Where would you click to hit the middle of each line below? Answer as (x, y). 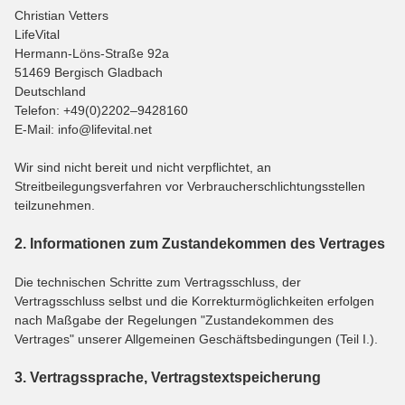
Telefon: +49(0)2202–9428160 (101, 110)
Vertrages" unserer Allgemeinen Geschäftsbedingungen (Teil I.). (196, 339)
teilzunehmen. (55, 205)
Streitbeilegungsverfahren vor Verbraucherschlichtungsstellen (190, 186)
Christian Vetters (61, 15)
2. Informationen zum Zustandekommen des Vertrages (200, 243)
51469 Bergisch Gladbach (89, 72)
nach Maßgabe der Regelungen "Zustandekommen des (174, 320)
